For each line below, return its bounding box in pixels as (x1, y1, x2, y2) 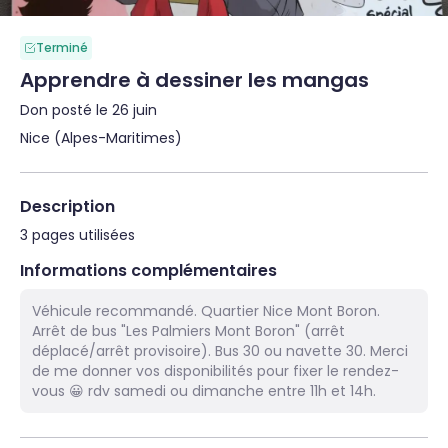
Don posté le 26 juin (20, 100, 157, 120)
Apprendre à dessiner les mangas (20, 66, 369, 94)
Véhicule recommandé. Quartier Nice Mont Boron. (32, 301, 380, 321)
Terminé (36, 39, 88, 56)
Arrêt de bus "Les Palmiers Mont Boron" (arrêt (32, 321, 345, 341)
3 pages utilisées (20, 225, 135, 245)
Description (20, 195, 115, 218)
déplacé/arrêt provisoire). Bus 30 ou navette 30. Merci (32, 341, 408, 361)
